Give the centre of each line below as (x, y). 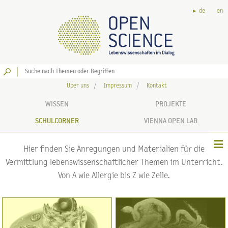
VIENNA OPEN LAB (171, 121)
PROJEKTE (171, 104)
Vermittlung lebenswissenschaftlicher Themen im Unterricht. (114, 162)
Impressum (118, 86)
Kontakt (156, 86)
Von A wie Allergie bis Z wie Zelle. (114, 175)
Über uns (78, 86)
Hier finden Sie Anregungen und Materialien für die (114, 149)
